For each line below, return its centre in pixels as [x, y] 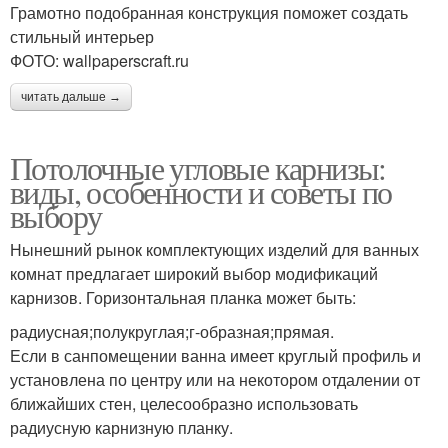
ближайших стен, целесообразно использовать [184, 404]
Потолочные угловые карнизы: [198, 168]
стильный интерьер [82, 37]
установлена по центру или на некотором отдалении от [215, 380]
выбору [56, 216]
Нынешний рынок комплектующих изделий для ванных [214, 250]
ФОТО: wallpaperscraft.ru [99, 61]
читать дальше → [71, 97]
